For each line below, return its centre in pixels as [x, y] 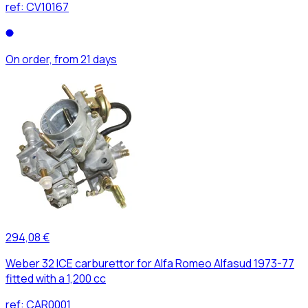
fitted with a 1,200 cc [56, 278]
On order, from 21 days [61, 59]
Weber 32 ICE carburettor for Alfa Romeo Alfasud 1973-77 [150, 263]
